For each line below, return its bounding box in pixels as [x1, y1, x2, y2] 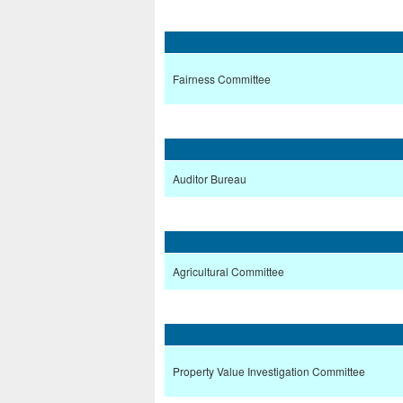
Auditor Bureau [173, 171, 246, 187]
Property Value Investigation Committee [173, 363, 365, 380]
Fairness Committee [173, 71, 271, 87]
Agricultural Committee [173, 264, 284, 280]
